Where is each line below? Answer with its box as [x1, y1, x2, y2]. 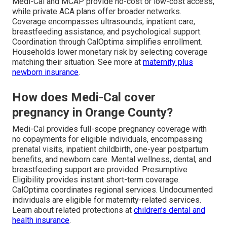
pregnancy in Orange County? [12, 105, 173, 120]
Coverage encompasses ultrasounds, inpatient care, [12, 16, 195, 26]
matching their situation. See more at [12, 57, 143, 67]
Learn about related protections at [12, 205, 134, 215]
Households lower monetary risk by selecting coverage [12, 47, 208, 57]
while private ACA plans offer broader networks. [12, 6, 181, 16]
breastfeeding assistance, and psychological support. [12, 26, 202, 36]
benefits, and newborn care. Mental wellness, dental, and [12, 154, 211, 164]
